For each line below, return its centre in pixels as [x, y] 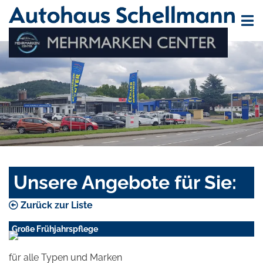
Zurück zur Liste [55, 205]
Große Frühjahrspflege [55, 229]
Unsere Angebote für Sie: [125, 183]
